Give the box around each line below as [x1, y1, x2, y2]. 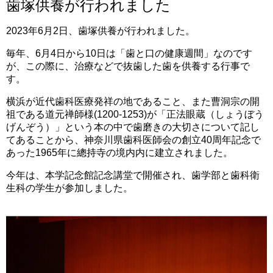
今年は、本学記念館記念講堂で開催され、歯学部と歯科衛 [6, 170, 260, 180]
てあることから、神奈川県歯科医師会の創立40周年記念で [6, 135, 261, 145]
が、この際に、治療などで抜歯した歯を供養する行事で [6, 61, 250, 71]
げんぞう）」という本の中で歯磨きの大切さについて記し [6, 122, 260, 132]
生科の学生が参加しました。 [6, 183, 133, 193]
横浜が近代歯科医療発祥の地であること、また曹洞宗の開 [6, 96, 260, 107]
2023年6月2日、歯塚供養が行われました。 [6, 26, 195, 36]
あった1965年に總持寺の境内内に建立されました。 [6, 147, 233, 158]
